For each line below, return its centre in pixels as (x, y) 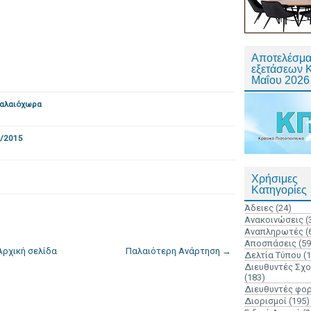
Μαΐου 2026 (280, 80)
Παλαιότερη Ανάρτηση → (178, 251)
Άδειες (259, 208)
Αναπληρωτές (274, 232)
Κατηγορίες (279, 190)
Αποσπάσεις (270, 243)
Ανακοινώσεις (274, 220)
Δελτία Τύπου (273, 255)
